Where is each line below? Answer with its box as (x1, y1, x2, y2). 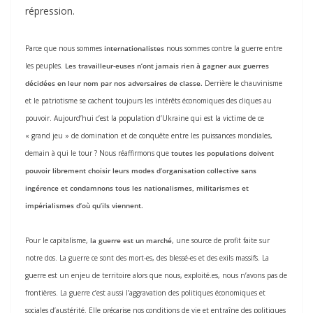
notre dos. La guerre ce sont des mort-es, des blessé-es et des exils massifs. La (25, 253, 269, 263)
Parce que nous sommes (25, 43, 104, 54)
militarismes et (194, 183, 249, 194)
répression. (25, 3, 75, 17)
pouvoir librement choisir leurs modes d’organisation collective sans (25, 166, 256, 176)
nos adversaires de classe (114, 78, 201, 89)
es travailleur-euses (68, 61, 135, 71)
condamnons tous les (68, 183, 144, 194)
